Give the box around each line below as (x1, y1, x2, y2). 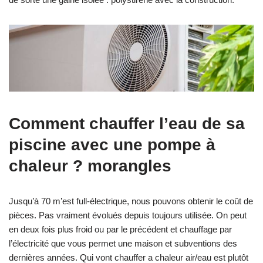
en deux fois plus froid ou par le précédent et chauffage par (9, 224, 232, 235)
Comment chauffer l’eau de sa (9, 114, 245, 133)
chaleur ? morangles (9, 157, 171, 176)
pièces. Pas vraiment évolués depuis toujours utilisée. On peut (9, 210, 247, 221)
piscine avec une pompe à (9, 136, 215, 154)
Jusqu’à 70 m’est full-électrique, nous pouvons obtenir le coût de (9, 196, 253, 207)
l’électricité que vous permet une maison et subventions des (9, 238, 237, 249)
